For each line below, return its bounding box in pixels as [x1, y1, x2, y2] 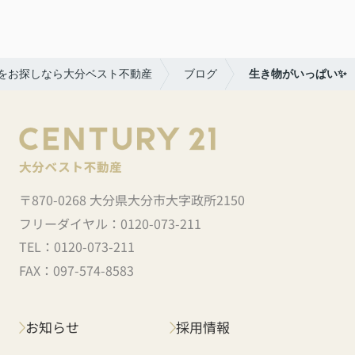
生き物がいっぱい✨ [249, 67, 347, 80]
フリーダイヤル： [18, 214, 120, 232]
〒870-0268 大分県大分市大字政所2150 [18, 191, 248, 209]
